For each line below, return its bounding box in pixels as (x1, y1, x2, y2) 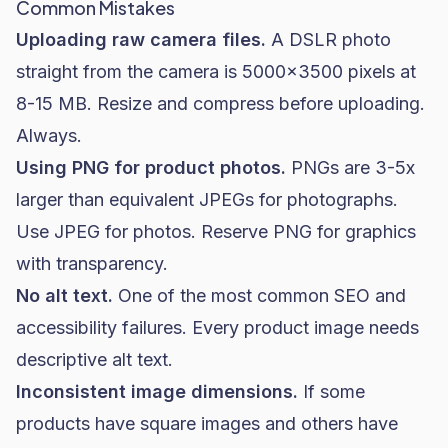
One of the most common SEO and (113, 285, 406, 306)
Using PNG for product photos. (16, 157, 286, 178)
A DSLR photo (266, 29, 391, 50)
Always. (16, 125, 82, 146)
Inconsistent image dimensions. (16, 381, 298, 402)
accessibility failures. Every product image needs (16, 317, 419, 338)
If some (298, 381, 365, 402)
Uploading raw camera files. (16, 29, 266, 50)
